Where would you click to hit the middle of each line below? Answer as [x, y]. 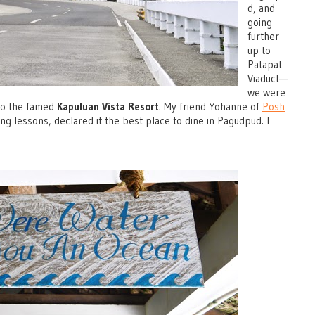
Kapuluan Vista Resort [108, 106]
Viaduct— [268, 78]
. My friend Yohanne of [211, 106]
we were [266, 92]
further [263, 36]
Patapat [265, 64]
